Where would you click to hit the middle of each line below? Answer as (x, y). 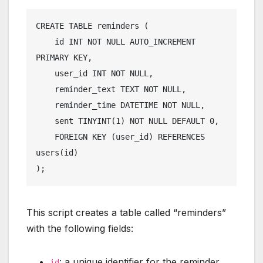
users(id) (57, 153)
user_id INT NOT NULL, (45, 74)
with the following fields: (80, 229)
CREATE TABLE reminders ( (92, 26)
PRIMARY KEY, (64, 58)
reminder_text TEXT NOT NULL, (45, 90)
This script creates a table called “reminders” (126, 213)
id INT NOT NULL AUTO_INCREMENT (45, 42)
